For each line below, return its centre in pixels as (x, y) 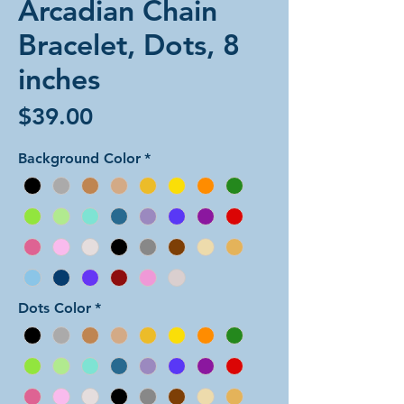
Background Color (79, 158)
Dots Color (55, 308)
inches (59, 78)
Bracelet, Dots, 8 (129, 44)
